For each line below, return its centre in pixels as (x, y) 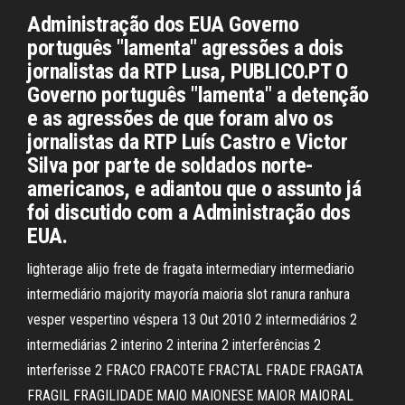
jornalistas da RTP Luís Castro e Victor (188, 142)
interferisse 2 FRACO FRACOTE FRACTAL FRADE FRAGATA (195, 370)
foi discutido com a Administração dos (189, 212)
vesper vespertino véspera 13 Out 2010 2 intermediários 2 (192, 320)
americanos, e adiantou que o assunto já (194, 189)
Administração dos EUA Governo (163, 24)
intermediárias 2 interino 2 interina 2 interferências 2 (174, 345)
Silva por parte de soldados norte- (170, 165)
